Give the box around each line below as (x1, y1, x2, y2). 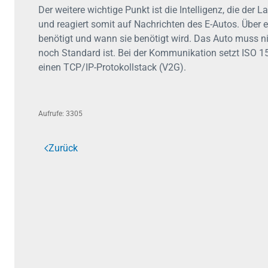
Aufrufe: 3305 (38, 109, 83, 118)
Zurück (48, 142, 78, 154)
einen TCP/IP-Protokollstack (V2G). (38, 62, 186, 73)
